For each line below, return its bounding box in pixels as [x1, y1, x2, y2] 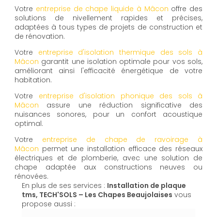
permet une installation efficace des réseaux [39, 144, 202, 154]
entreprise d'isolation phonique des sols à [38, 91, 202, 101]
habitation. [15, 75, 52, 85]
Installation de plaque [107, 181, 186, 191]
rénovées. [15, 171, 48, 182]
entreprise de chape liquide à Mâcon [35, 4, 169, 14]
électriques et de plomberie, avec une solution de [15, 153, 202, 163]
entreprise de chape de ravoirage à [42, 135, 203, 145]
